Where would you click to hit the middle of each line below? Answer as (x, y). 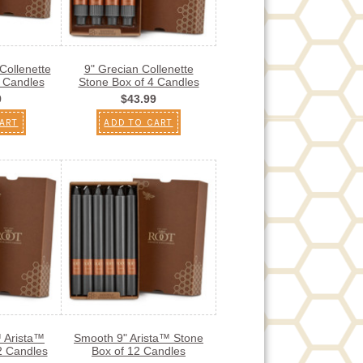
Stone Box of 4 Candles (139, 81)
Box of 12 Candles (139, 350)
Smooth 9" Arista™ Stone (139, 337)
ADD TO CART (139, 122)
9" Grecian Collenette (139, 68)
